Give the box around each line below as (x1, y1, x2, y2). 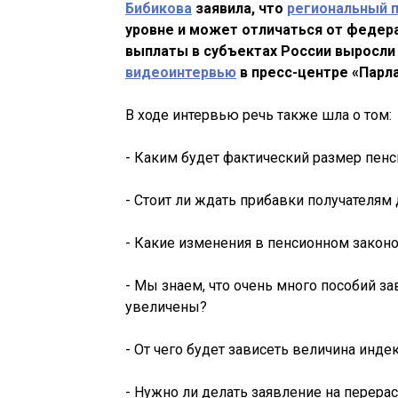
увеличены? (125, 298, 207, 316)
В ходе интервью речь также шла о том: (125, 107, 392, 124)
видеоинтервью (125, 64, 236, 82)
